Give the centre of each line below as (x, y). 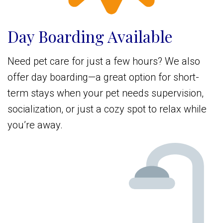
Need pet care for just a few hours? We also (104, 61)
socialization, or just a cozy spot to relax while (107, 109)
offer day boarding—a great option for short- (103, 77)
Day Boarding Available (90, 36)
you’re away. (35, 125)
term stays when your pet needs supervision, (106, 93)
